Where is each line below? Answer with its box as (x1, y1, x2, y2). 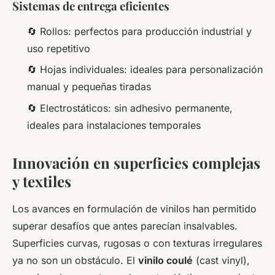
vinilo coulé (138, 254, 193, 266)
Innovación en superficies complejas (12, 152, 260, 172)
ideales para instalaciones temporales (27, 118, 201, 131)
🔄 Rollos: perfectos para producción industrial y (27, 25, 252, 38)
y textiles (12, 171, 71, 191)
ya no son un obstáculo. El (12, 254, 138, 266)
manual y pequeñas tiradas (27, 80, 151, 93)
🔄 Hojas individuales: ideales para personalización (27, 63, 263, 76)
